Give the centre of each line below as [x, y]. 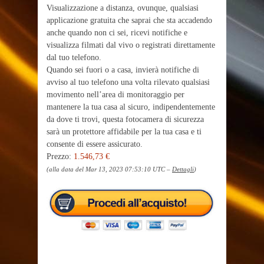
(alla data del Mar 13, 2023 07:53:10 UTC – [109, 169]
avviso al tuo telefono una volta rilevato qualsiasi [128, 82]
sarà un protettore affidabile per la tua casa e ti [124, 132]
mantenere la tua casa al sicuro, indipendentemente [131, 107]
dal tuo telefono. [74, 57]
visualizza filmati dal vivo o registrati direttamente [131, 45]
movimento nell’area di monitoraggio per [115, 95]
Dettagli [183, 169]
